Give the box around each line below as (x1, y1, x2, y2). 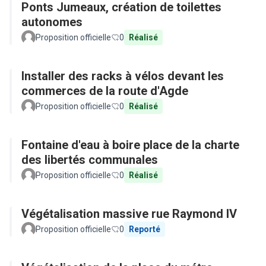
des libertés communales (21, 153, 158, 167)
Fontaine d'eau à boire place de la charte (21, 138, 239, 152)
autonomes (21, 15, 83, 29)
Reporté (129, 224, 160, 234)
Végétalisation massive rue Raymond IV (21, 207, 237, 221)
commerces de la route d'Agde (21, 84, 188, 98)
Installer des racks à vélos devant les (21, 69, 224, 83)
